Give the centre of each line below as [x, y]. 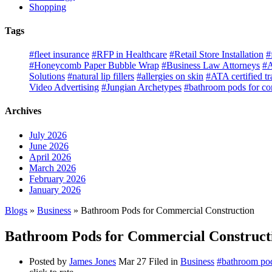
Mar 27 [132, 262]
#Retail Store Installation [216, 55]
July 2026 [48, 135]
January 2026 [55, 189]
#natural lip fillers [101, 76]
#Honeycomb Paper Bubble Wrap [94, 66]
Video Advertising [64, 87]
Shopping [48, 7]
